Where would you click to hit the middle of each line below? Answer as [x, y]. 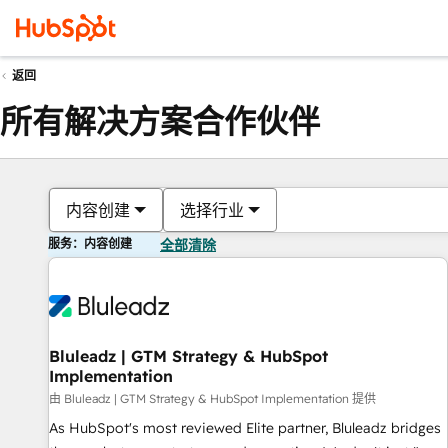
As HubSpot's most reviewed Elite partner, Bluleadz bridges [245, 428]
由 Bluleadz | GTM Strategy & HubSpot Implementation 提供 [212, 398]
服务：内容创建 [90, 243]
